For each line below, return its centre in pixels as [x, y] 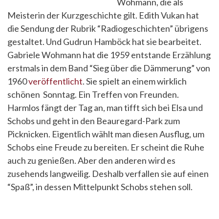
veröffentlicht [55, 81]
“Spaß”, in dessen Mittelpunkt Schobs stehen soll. [100, 187]
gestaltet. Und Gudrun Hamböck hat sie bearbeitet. [104, 42]
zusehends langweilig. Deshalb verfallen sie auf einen [108, 174]
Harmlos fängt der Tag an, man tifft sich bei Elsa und [105, 108]
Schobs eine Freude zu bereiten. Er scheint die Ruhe [106, 147]
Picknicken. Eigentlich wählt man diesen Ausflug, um [106, 134]
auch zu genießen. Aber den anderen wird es [91, 160]
